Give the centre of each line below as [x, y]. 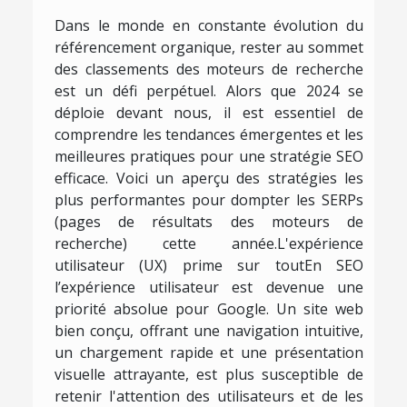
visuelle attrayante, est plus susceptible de [209, 374]
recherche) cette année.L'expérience [209, 243]
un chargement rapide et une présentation [209, 352]
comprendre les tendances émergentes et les [209, 134]
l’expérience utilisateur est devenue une [209, 287]
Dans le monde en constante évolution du [209, 25]
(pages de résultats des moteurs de [209, 221]
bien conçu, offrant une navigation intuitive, [209, 330]
